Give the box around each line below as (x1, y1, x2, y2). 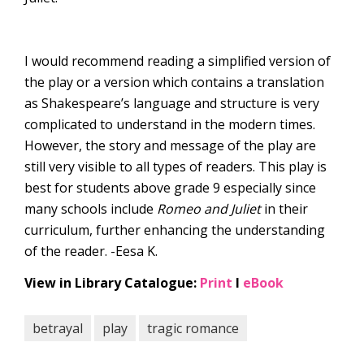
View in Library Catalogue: (24, 274, 200, 292)
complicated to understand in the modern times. (24, 115, 315, 133)
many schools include (24, 200, 157, 218)
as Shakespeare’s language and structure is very (24, 94, 319, 112)
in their (261, 200, 308, 218)
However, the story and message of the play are (24, 136, 316, 154)
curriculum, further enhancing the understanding (24, 221, 325, 239)
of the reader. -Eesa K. (24, 242, 158, 260)
